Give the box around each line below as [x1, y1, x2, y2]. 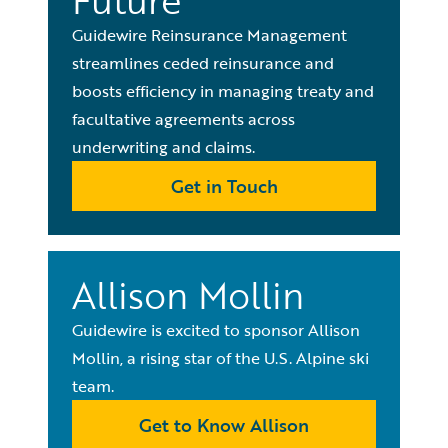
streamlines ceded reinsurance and [72, 51, 334, 75]
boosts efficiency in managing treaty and [72, 79, 374, 103]
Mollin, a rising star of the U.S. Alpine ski [72, 346, 369, 370]
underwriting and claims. [72, 135, 255, 159]
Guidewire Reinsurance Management [72, 23, 347, 47]
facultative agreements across [72, 107, 295, 131]
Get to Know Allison [139, 412, 309, 438]
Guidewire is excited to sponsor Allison [72, 318, 360, 342]
